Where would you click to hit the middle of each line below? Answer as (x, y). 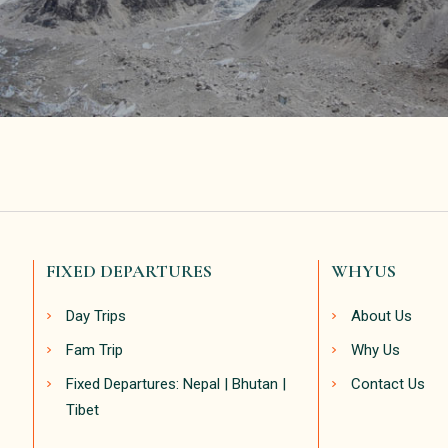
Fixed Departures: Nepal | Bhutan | (176, 384)
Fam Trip (94, 350)
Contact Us (388, 384)
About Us (381, 316)
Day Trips (96, 316)
